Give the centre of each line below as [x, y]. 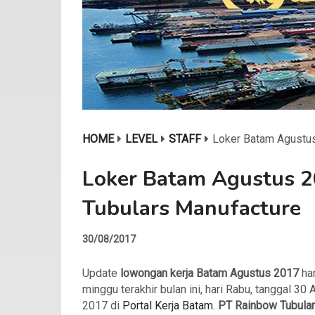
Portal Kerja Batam [168, 306]
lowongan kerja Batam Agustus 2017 [210, 273]
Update [101, 273]
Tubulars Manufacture [192, 208]
